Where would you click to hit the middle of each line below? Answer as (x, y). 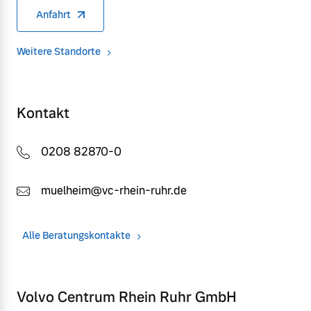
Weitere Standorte (59, 52)
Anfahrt (53, 15)
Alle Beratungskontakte (76, 236)
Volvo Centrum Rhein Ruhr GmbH (127, 297)
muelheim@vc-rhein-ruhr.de (114, 191)
